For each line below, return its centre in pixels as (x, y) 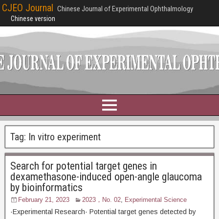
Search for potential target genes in (84, 166)
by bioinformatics (46, 187)
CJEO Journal (28, 8)
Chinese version (33, 19)
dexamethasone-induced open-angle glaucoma (106, 177)
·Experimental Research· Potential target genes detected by (103, 212)
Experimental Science (156, 200)
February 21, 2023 (44, 200)
